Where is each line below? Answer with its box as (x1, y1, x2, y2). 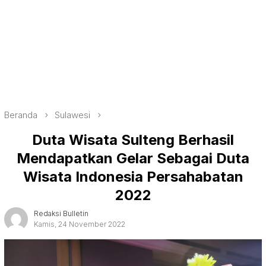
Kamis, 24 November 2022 (34, 219, 125, 229)
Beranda (4, 109, 37, 121)
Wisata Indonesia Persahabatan (23, 167, 243, 185)
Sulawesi (55, 109, 90, 121)
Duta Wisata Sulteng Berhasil (32, 131, 234, 148)
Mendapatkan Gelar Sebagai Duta (17, 149, 249, 167)
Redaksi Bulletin (34, 208, 88, 218)
